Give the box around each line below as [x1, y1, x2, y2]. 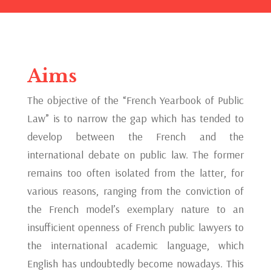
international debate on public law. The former [27, 148, 244, 162]
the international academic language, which [27, 238, 244, 252]
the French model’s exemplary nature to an [27, 202, 244, 216]
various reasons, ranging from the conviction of [27, 184, 244, 198]
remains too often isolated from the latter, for [27, 166, 244, 180]
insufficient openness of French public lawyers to [27, 220, 244, 234]
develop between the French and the [27, 129, 244, 143]
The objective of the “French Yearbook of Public [27, 93, 244, 107]
